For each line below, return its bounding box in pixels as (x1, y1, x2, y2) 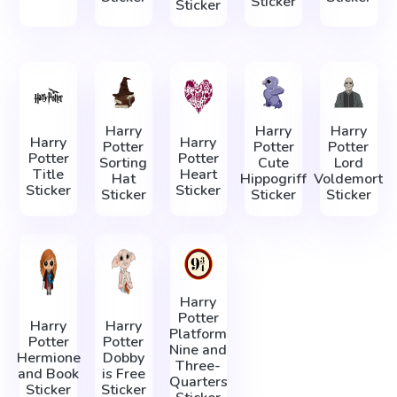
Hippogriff (240, 168, 307, 189)
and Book (18, 364, 80, 385)
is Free (101, 364, 145, 385)
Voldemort (314, 168, 384, 189)
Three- (175, 356, 222, 377)
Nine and (169, 340, 228, 361)
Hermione (16, 348, 81, 369)
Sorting (99, 152, 148, 173)
